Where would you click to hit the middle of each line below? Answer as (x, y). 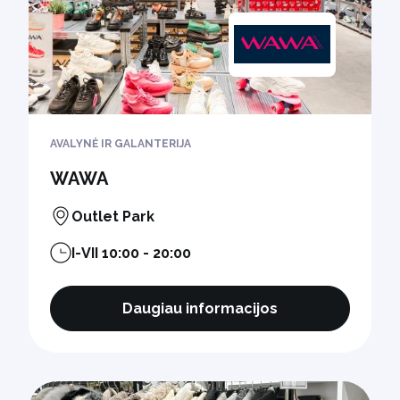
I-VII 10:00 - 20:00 (131, 253)
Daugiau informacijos (200, 308)
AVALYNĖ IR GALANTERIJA (121, 143)
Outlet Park (113, 216)
